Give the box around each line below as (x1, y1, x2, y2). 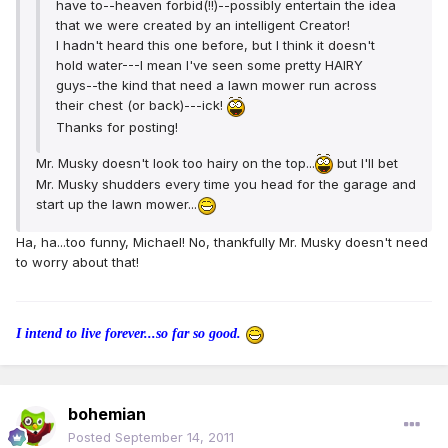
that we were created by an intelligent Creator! (56, 17, 350, 34)
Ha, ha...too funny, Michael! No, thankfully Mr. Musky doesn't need (16, 233, 428, 250)
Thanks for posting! (56, 118, 178, 135)
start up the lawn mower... (36, 196, 197, 213)
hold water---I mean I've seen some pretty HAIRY (56, 57, 363, 74)
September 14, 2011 (115, 429, 234, 446)
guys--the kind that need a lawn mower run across (56, 77, 377, 94)
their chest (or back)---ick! (56, 97, 227, 114)
